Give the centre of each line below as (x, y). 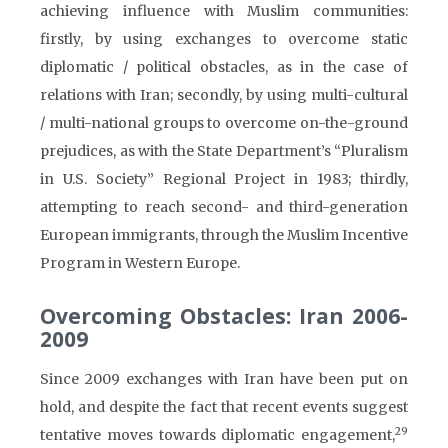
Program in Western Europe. (140, 263)
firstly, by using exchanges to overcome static (224, 39)
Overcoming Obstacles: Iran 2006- (224, 316)
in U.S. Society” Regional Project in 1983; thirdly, (224, 179)
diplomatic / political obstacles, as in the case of (224, 67)
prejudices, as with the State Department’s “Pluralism (224, 151)
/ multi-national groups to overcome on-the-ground (224, 123)
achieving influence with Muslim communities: (224, 11)
